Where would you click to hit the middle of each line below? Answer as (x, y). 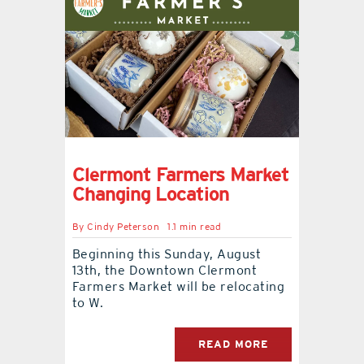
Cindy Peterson (123, 227)
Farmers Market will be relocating (178, 287)
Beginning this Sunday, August (167, 254)
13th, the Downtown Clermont (165, 271)
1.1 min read (195, 227)
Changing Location (150, 194)
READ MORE (234, 344)
